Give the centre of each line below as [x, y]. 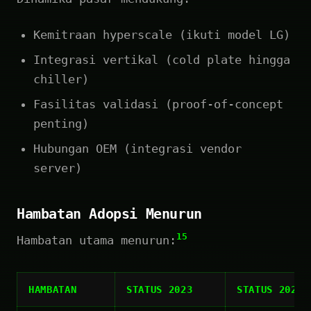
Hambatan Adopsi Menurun [109, 213]
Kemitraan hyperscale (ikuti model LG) [162, 34]
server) [58, 168]
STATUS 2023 [160, 289]
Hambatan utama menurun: [96, 240]
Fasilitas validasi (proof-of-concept [158, 104]
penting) [61, 123]
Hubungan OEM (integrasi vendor [137, 148]
